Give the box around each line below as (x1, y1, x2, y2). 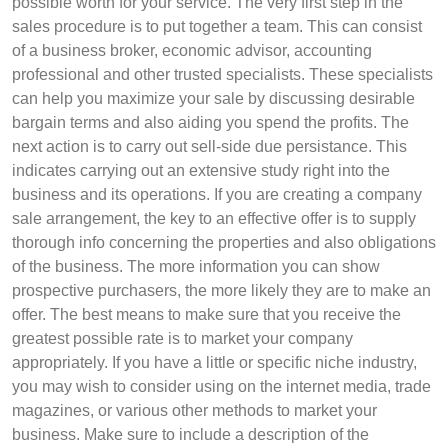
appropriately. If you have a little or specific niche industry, (12, 354, 417, 371)
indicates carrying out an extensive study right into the (12, 162, 390, 179)
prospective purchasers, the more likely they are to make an (12, 282, 431, 299)
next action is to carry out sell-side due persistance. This (12, 138, 407, 155)
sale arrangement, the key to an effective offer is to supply (12, 210, 416, 227)
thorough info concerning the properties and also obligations (12, 234, 436, 251)
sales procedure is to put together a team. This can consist (12, 18, 422, 35)
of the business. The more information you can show (12, 258, 380, 275)
